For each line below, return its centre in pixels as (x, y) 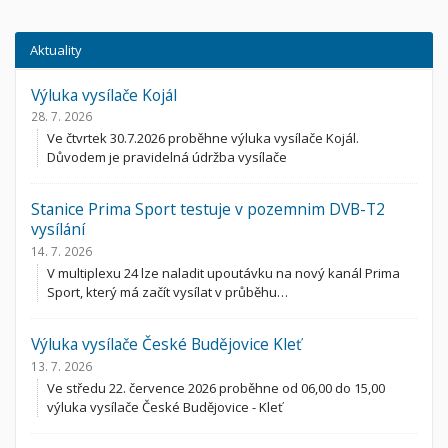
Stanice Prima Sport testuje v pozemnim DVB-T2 (208, 209)
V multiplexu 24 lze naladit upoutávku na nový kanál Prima (223, 273)
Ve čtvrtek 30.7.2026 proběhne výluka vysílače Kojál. (203, 138)
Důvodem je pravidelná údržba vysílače (167, 157)
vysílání (58, 229)
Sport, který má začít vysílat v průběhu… (167, 292)
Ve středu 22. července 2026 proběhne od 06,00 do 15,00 (216, 388)
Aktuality (56, 49)
